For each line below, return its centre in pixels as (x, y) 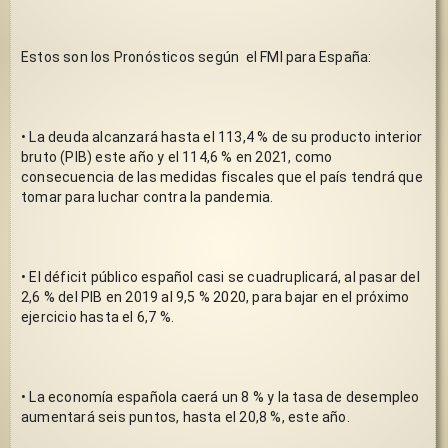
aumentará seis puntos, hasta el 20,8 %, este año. (187, 416)
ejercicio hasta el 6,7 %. (97, 316)
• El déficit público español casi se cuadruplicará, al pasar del (220, 276)
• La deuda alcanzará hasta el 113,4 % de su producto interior (222, 136)
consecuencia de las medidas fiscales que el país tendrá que (222, 176)
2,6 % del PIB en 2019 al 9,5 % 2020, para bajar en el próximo (215, 296)
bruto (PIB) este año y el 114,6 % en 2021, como (177, 156)
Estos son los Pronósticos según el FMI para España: (196, 56)
